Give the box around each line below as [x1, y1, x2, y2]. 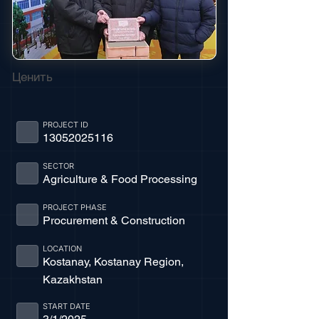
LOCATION [42, 244, 82, 253]
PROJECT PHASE [42, 202, 107, 212]
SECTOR [42, 161, 74, 171]
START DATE [42, 301, 90, 311]
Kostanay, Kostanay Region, [42, 255, 184, 268]
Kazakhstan [42, 273, 103, 286]
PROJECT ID [42, 120, 88, 130]
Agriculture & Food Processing [42, 172, 197, 186]
